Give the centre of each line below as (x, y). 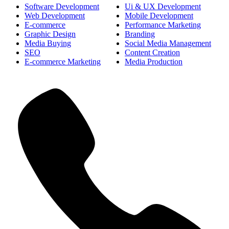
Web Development (55, 16)
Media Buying (48, 43)
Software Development (62, 7)
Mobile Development (159, 16)
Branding (140, 34)
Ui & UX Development (163, 7)
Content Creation (152, 53)
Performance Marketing (163, 25)
